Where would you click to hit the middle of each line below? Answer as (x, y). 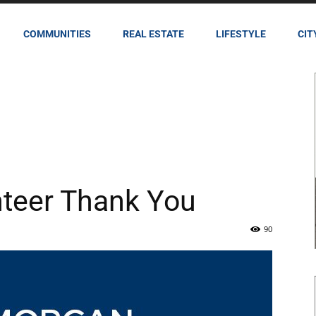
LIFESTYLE (241, 34)
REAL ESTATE (153, 34)
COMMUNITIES (57, 34)
